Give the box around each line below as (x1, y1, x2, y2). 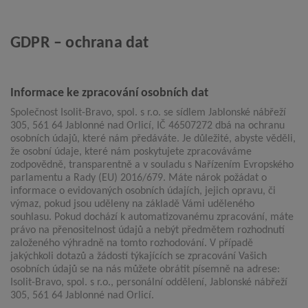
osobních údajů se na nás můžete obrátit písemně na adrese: (10, 264, 280, 276)
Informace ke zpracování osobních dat (10, 87, 208, 100)
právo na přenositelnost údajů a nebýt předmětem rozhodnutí (10, 225, 285, 236)
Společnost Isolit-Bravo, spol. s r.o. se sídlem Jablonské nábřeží (10, 107, 286, 119)
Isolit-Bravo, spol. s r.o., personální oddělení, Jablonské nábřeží (10, 277, 287, 289)
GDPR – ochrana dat (10, 35, 149, 52)
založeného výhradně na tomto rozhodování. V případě (10, 238, 253, 250)
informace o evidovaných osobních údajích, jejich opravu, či (10, 186, 276, 197)
